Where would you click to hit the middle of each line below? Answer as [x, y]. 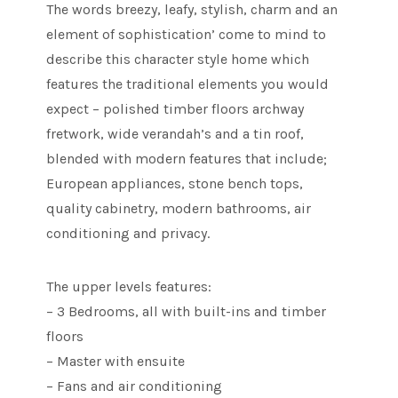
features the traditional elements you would [188, 84]
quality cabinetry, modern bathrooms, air [179, 209]
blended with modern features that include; [187, 159]
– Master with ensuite [116, 362]
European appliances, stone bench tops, [175, 184]
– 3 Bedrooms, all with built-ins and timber [187, 312]
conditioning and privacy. [128, 234]
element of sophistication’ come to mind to [187, 35]
